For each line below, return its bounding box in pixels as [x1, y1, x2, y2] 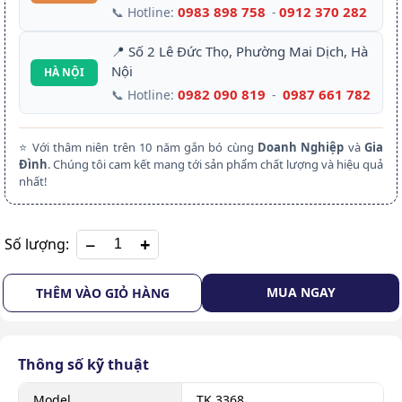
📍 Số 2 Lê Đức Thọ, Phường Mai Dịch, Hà [111, 41, 368, 60]
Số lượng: [4, 234, 69, 255]
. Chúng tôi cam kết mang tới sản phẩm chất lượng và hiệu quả [48, 155, 383, 172]
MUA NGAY [266, 283, 336, 301]
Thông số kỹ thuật [18, 354, 149, 374]
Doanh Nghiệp [257, 138, 345, 155]
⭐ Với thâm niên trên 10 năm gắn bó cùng [19, 138, 258, 155]
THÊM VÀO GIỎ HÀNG [35, 284, 170, 301]
